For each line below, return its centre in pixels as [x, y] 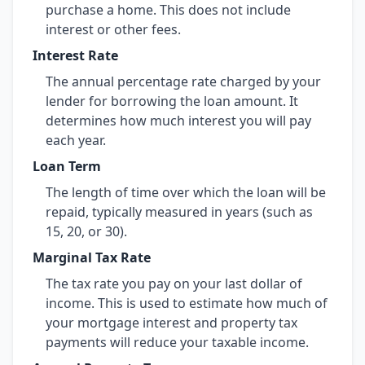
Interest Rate [75, 55]
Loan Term [67, 166]
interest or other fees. [113, 29]
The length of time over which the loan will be [186, 192]
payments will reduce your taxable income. [177, 342]
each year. [76, 140]
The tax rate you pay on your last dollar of [174, 284]
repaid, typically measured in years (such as [179, 212]
